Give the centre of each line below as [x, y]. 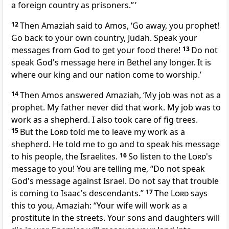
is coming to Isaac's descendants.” [78, 193]
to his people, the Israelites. [65, 157]
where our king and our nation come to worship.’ [106, 75]
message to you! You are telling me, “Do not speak [108, 169]
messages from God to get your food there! [97, 50]
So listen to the [158, 157]
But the [35, 132]
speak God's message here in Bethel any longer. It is [111, 63]
